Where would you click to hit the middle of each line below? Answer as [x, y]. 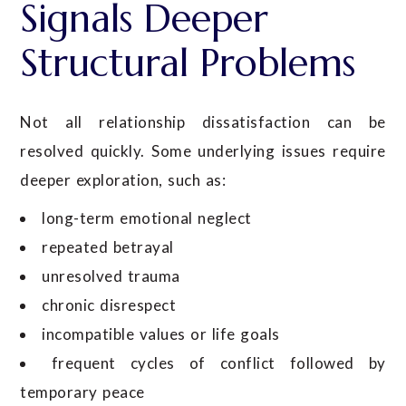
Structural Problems [188, 63]
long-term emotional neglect [147, 218]
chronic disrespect [109, 305]
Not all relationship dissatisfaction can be [203, 122]
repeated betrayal [108, 247]
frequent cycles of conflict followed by [218, 363]
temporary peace [82, 392]
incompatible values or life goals [161, 334]
